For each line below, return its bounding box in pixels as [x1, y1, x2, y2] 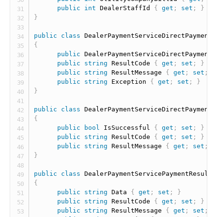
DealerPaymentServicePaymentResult [84, 170, 213, 177]
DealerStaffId [96, 4, 155, 12]
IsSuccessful [100, 124, 155, 131]
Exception [108, 78, 151, 85]
